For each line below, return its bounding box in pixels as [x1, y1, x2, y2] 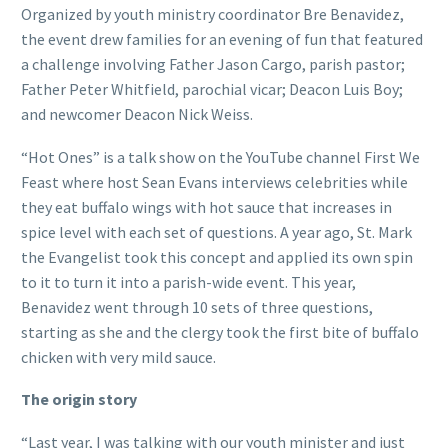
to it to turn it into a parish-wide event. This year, [21, 271, 356, 292]
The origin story [21, 389, 137, 410]
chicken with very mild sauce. [21, 346, 216, 367]
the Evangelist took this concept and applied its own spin [21, 246, 413, 267]
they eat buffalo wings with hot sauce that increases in [21, 196, 392, 217]
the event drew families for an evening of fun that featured [21, 29, 423, 50]
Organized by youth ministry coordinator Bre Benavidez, [21, 4, 404, 25]
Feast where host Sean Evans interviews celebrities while [21, 171, 408, 192]
